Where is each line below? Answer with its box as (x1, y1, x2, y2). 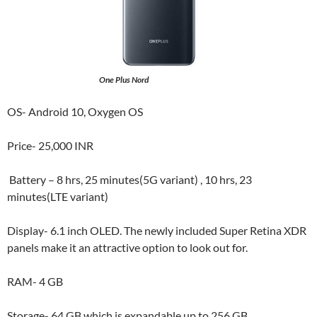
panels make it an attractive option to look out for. (7, 241, 248, 254)
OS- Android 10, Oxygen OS (7, 105, 143, 118)
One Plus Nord (98, 74, 149, 85)
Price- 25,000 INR (7, 139, 93, 152)
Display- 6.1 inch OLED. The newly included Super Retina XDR (7, 224, 306, 237)
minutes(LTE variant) (7, 190, 108, 203)
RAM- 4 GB (7, 275, 63, 288)
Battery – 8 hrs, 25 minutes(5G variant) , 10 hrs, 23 (7, 173, 252, 186)
